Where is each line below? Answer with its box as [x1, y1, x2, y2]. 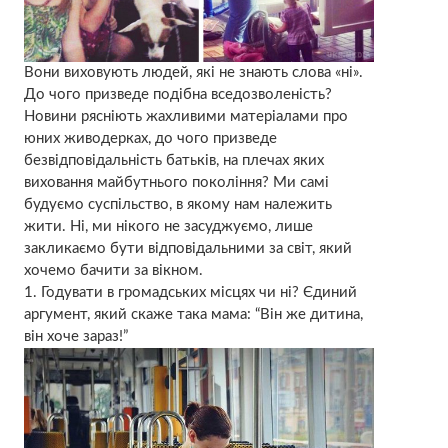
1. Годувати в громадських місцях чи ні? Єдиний [23, 285, 357, 301]
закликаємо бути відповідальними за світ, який [23, 241, 352, 257]
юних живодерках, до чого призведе [23, 131, 277, 147]
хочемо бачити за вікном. [23, 263, 203, 279]
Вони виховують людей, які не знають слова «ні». [23, 65, 363, 81]
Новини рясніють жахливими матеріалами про [23, 109, 348, 125]
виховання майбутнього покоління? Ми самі [23, 175, 329, 191]
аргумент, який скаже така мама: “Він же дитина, [23, 307, 363, 323]
